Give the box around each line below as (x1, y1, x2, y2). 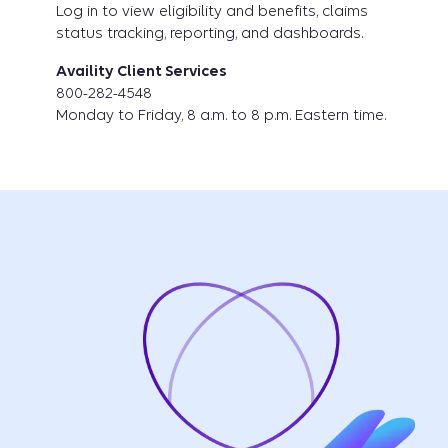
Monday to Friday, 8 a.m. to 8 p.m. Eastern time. (56, 106, 386, 125)
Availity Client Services (56, 62, 227, 81)
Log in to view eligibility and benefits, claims (56, 2, 368, 21)
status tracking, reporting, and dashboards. (56, 24, 363, 43)
